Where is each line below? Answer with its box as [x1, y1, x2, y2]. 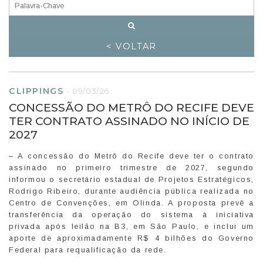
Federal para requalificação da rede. [9, 245, 167, 254]
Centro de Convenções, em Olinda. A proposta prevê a [9, 198, 254, 207]
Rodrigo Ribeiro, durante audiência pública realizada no [9, 186, 254, 195]
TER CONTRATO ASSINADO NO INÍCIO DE [9, 113, 249, 128]
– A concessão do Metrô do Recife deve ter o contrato [9, 151, 254, 160]
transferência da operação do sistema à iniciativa [9, 210, 254, 219]
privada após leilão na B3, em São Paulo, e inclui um [9, 221, 254, 231]
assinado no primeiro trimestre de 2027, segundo [9, 163, 254, 172]
